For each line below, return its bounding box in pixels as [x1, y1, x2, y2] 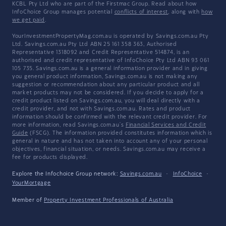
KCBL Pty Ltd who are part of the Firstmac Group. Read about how [12, 2, 197, 7]
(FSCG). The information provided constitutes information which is [28, 131, 212, 136]
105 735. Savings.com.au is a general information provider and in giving [12, 66, 208, 72]
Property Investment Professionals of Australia [44, 198, 174, 203]
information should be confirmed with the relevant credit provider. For [12, 115, 208, 120]
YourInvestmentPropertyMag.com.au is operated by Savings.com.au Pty [12, 34, 209, 39]
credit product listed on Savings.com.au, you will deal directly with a [12, 98, 201, 104]
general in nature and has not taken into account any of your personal [12, 139, 208, 144]
